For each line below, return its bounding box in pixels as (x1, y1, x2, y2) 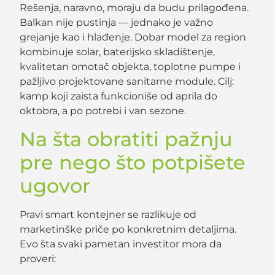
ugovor (20, 173, 91, 198)
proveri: (20, 252, 56, 265)
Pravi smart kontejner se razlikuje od (20, 208, 197, 220)
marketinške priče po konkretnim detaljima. (20, 223, 237, 235)
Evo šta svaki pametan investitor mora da (20, 238, 222, 250)
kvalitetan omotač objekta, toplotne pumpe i (20, 61, 241, 73)
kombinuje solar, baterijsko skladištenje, (20, 46, 215, 58)
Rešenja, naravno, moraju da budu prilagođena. (20, 2, 249, 14)
